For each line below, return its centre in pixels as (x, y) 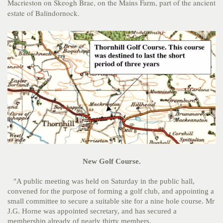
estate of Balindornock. (45, 13)
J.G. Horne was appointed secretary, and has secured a (92, 211)
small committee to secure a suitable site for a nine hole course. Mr (111, 201)
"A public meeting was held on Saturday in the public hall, (101, 181)
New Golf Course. (111, 162)
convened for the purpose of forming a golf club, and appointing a (111, 191)
